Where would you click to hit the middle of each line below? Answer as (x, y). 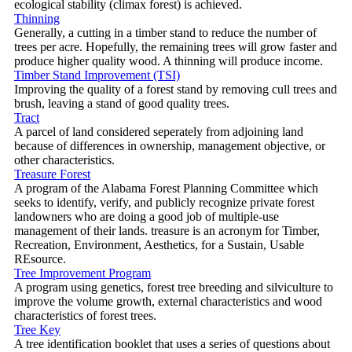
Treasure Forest (52, 174)
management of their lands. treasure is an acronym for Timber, (167, 230)
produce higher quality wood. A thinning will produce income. (169, 60)
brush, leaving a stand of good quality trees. (122, 103)
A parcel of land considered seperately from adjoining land (159, 131)
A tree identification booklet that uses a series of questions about (172, 343)
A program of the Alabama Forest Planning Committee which (166, 188)
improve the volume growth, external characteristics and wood (168, 301)
